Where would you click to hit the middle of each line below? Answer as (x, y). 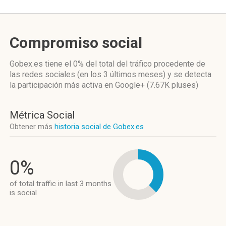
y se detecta (188, 74)
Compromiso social (76, 43)
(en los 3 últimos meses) (121, 74)
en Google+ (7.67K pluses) (151, 85)
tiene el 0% (64, 64)
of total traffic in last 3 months (61, 184)
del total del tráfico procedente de (145, 64)
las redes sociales (43, 74)
